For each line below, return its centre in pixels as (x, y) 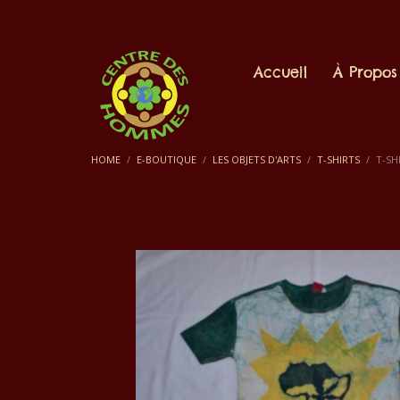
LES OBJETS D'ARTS (257, 159)
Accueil (281, 72)
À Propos (366, 72)
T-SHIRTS (338, 159)
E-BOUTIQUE (167, 159)
